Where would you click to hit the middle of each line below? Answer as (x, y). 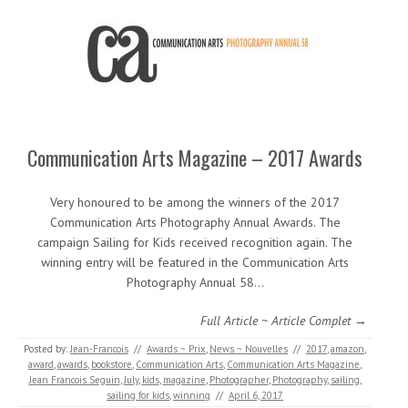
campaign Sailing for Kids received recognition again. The (195, 242)
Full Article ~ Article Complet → (284, 321)
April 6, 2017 (256, 395)
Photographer (239, 380)
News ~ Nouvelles (249, 349)
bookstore (112, 364)
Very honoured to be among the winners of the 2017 (195, 202)
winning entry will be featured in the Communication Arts (195, 262)
